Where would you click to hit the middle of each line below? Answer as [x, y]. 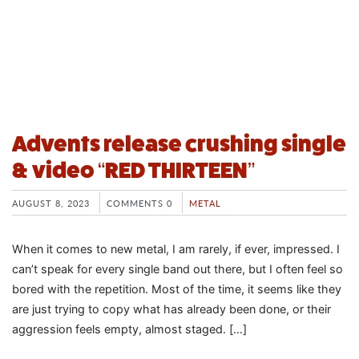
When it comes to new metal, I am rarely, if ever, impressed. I [176, 248]
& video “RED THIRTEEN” [133, 170]
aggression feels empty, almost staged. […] [129, 329]
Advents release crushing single [179, 143]
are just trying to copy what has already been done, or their [171, 309]
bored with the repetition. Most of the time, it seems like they [177, 288]
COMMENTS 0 [139, 202]
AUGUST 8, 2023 [51, 202]
